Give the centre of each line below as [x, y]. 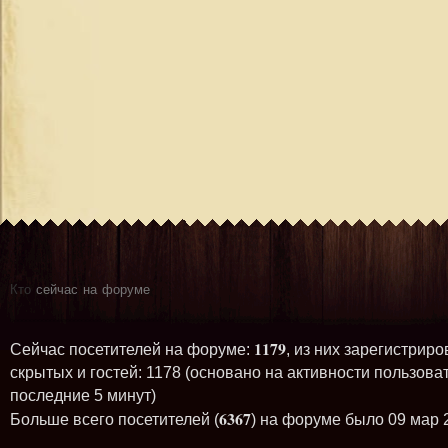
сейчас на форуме [90, 287]
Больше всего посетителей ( [114, 419]
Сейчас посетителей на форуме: [132, 349]
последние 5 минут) [83, 395]
